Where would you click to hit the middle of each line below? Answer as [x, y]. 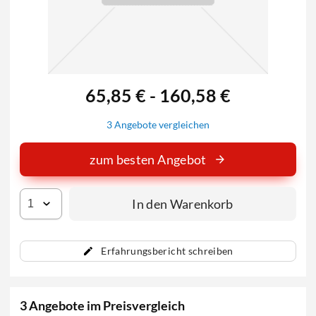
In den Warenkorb [183, 203]
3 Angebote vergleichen [158, 125]
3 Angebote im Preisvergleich [103, 305]
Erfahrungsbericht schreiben [167, 251]
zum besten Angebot [148, 160]
